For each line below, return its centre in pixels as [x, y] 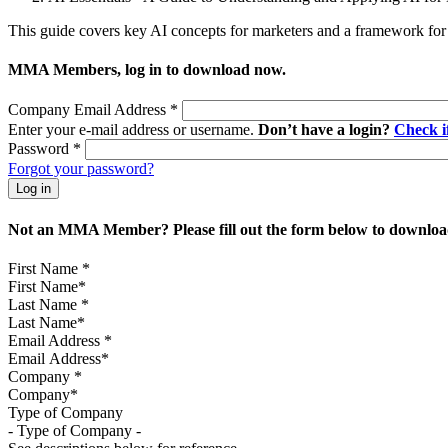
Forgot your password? [81, 169]
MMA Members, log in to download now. [147, 70]
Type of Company [65, 412]
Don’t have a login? [326, 130]
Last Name [44, 304]
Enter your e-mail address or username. [133, 130]
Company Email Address [89, 110]
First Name [45, 268]
